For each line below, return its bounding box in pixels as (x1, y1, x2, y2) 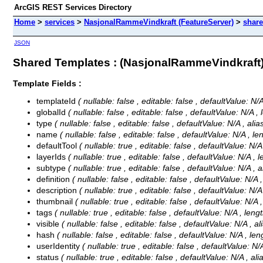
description (36, 186, 79, 195)
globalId (36, 107, 68, 117)
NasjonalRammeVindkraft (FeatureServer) (84, 18, 234, 26)
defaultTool (36, 141, 79, 151)
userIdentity (36, 241, 82, 251)
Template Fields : (13, 78, 82, 88)
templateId (36, 96, 78, 106)
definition (36, 174, 72, 184)
